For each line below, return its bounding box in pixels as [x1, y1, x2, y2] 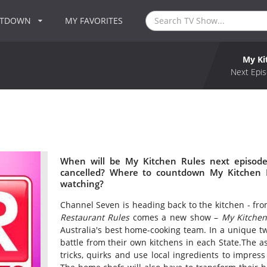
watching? [60, 177, 104, 190]
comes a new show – [129, 212, 222, 223]
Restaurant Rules [60, 212, 130, 223]
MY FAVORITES [65, 15, 123, 26]
